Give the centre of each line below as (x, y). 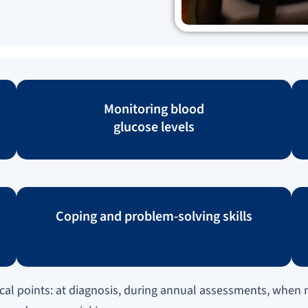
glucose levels (154, 127)
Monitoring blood (154, 109)
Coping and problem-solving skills (154, 216)
